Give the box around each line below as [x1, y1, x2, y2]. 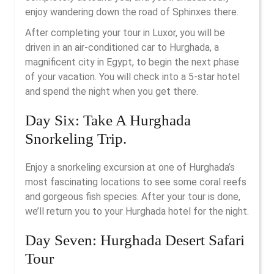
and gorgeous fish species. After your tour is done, [25, 191, 240, 202]
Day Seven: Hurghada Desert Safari [25, 232, 245, 248]
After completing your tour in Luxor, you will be [25, 27, 225, 39]
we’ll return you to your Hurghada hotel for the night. [25, 206, 249, 217]
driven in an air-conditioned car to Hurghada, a [25, 42, 219, 53]
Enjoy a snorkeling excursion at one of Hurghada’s [25, 161, 235, 173]
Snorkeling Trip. [25, 130, 127, 147]
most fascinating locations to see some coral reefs [25, 176, 246, 188]
